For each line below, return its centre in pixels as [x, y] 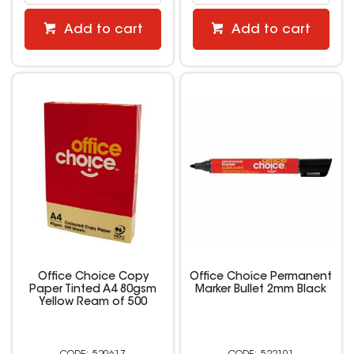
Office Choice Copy [93, 278]
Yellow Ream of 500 [93, 303]
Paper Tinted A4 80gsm [93, 290]
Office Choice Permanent [261, 278]
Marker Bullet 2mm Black [261, 290]
